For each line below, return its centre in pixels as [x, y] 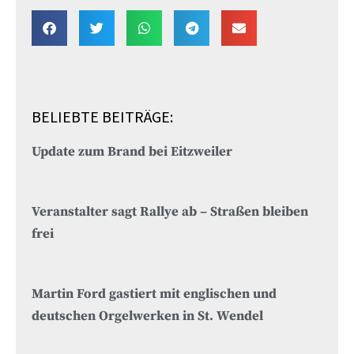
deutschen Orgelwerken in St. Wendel [147, 316]
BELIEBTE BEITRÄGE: [102, 116]
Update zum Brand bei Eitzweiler [132, 152]
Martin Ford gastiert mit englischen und [154, 294]
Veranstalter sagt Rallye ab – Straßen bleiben [170, 212]
